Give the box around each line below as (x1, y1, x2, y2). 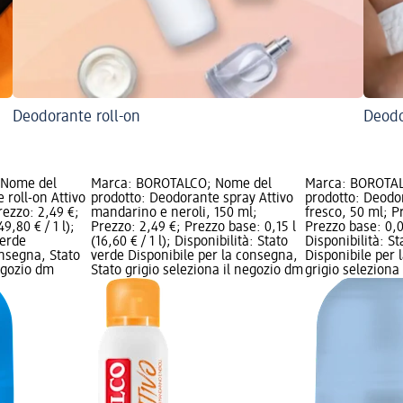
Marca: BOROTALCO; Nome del (90, 176, 272, 192)
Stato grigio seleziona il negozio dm (90, 263, 303, 278)
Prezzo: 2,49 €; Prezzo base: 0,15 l (90, 219, 296, 235)
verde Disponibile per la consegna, (90, 248, 298, 264)
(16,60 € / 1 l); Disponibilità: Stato (90, 234, 288, 249)
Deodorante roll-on (13, 108, 140, 125)
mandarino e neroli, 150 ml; (90, 205, 257, 220)
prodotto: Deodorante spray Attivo (90, 191, 293, 206)
